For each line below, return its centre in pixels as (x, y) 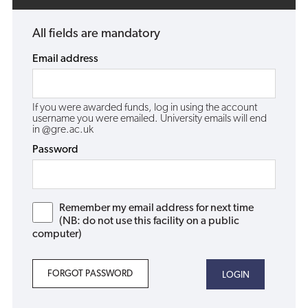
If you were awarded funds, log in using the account (144, 108)
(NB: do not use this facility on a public (150, 222)
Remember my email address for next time (157, 209)
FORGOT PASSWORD (90, 274)
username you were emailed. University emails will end (149, 119)
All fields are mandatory (96, 34)
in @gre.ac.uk (63, 130)
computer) (57, 235)
